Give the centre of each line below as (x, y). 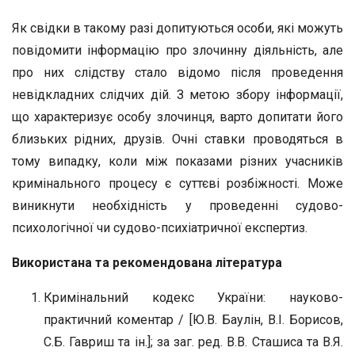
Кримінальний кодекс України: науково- (193, 298)
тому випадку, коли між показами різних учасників (177, 161)
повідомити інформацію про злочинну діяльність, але (177, 50)
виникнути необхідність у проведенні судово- (177, 206)
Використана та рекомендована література (147, 263)
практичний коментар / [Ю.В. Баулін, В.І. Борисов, (193, 320)
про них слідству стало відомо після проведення (177, 73)
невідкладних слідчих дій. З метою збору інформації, (177, 95)
